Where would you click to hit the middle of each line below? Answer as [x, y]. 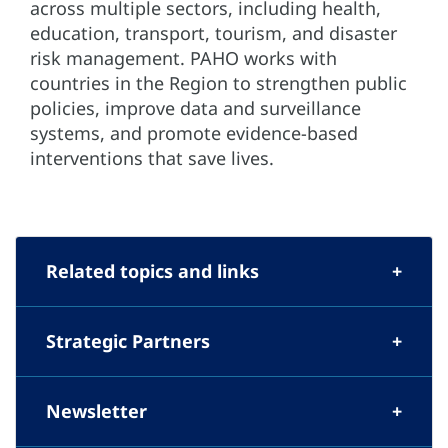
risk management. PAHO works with [183, 57]
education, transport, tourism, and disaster [213, 32]
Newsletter [96, 410]
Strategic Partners [128, 340]
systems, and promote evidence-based [194, 132]
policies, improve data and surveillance [195, 107]
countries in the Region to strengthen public [218, 82]
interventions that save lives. [152, 157]
